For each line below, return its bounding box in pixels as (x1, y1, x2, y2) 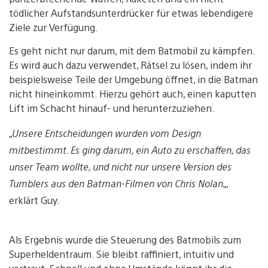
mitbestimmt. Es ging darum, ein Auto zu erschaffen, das (9, 144, 251, 157)
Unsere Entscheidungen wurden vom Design (12, 127, 201, 140)
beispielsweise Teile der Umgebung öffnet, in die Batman (9, 73, 258, 86)
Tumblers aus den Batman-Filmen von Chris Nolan (9, 177, 223, 190)
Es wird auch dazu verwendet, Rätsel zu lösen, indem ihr (9, 59, 252, 72)
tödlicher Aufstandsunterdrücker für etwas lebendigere (9, 7, 253, 20)
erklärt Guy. (9, 194, 60, 207)
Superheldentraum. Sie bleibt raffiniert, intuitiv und (9, 248, 234, 261)
